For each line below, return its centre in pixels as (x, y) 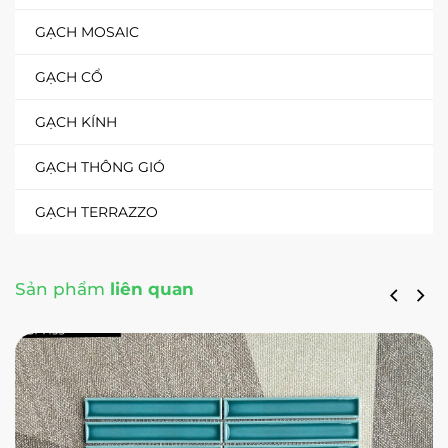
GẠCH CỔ (69, 76)
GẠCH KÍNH (76, 121)
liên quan (149, 288)
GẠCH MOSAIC (87, 31)
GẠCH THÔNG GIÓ (100, 166)
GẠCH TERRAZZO (96, 211)
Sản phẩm (60, 288)
